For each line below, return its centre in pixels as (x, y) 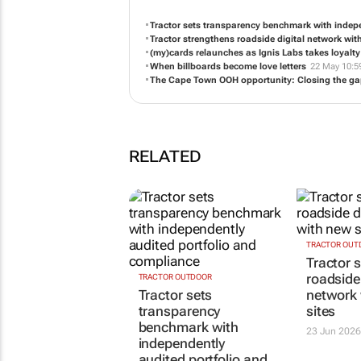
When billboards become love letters (228, 71)
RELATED (165, 189)
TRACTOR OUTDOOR (175, 312)
